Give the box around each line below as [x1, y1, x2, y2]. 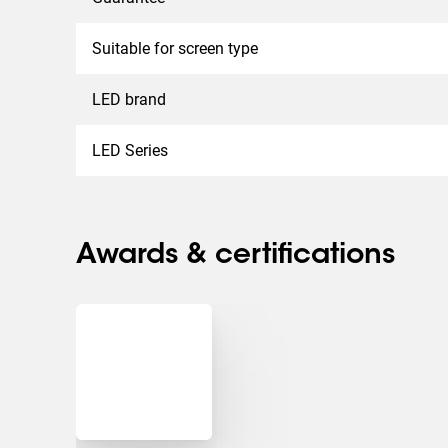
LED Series [92, 141, 168, 160]
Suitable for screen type [92, 39, 258, 58]
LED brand [92, 90, 166, 109]
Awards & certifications [76, 242, 395, 270]
